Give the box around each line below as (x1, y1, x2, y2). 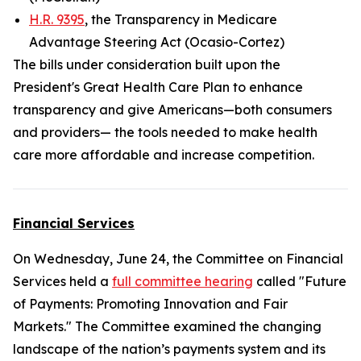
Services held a (13, 273, 112, 289)
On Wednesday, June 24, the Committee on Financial (13, 251, 343, 267)
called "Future (253, 273, 346, 289)
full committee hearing (112, 273, 253, 289)
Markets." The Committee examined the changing (13, 318, 322, 334)
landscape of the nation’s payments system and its (13, 341, 326, 357)
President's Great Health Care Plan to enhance (13, 79, 303, 95)
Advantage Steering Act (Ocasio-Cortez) (29, 34, 284, 50)
